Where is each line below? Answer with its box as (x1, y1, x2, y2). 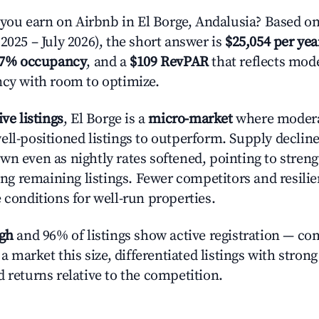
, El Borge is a (63, 110, 149, 128)
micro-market (148, 110, 233, 128)
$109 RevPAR (130, 53, 209, 71)
